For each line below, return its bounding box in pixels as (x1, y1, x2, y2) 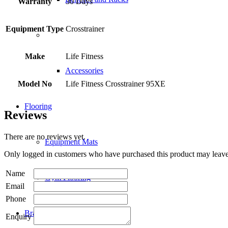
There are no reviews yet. (4, 132, 85, 141)
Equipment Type (6, 24, 64, 34)
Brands (24, 209, 47, 217)
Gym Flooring (45, 173, 91, 182)
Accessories (65, 66, 103, 75)
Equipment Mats (45, 137, 98, 146)
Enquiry (6, 212, 32, 221)
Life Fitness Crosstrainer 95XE (66, 79, 165, 89)
